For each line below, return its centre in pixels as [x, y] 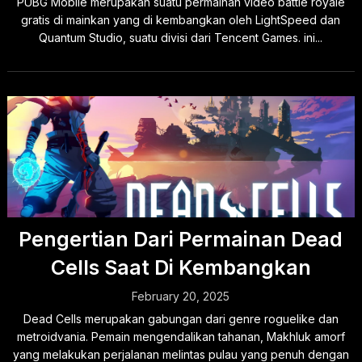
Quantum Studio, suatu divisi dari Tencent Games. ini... [181, 38]
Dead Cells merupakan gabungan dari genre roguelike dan [181, 319]
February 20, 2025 [181, 296]
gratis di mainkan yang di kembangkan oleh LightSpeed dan [181, 20]
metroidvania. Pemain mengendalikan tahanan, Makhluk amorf [181, 337]
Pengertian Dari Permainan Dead [181, 239]
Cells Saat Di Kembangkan [181, 267]
